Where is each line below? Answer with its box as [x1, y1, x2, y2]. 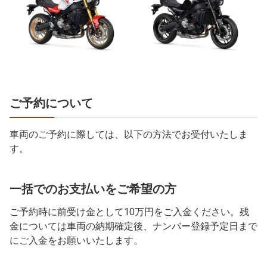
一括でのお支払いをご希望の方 [10, 181, 176, 196]
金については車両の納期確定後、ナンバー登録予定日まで [10, 220, 257, 232]
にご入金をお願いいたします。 [10, 234, 143, 246]
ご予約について [10, 95, 93, 110]
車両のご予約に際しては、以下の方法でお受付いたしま [10, 128, 248, 140]
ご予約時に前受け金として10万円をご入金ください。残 [10, 206, 249, 218]
